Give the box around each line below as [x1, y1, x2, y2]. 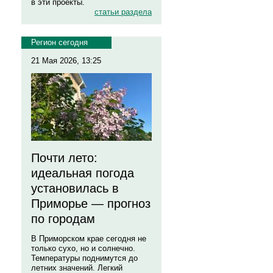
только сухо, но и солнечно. [31, 244, 135, 253]
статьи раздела [94, 7, 152, 16]
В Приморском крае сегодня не [31, 234, 146, 243]
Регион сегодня [31, 38, 88, 47]
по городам [31, 212, 95, 225]
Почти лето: [31, 151, 97, 165]
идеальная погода [31, 166, 134, 180]
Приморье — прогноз [31, 197, 151, 210]
